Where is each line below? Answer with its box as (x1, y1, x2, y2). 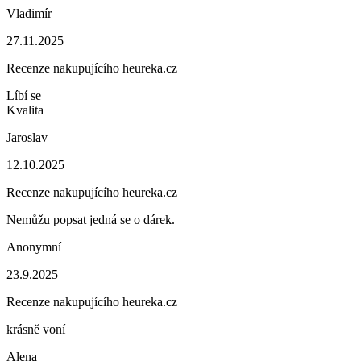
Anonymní (6, 240, 61, 254)
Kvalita (6, 103, 44, 117)
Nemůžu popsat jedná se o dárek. (6, 213, 175, 226)
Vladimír (6, 6, 52, 20)
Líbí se (6, 89, 41, 102)
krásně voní (6, 322, 65, 336)
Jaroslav (6, 131, 48, 144)
